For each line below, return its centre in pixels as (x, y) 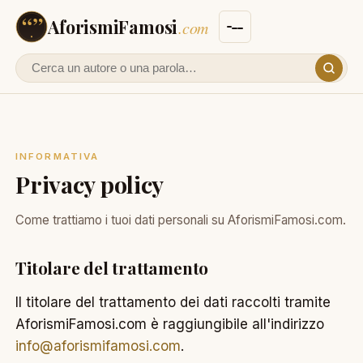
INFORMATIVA (57, 157)
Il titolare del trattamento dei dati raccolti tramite (173, 302)
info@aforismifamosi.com (98, 346)
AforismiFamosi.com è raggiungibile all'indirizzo (170, 324)
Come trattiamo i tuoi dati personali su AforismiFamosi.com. (181, 220)
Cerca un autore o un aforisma (128, 77)
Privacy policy (90, 184)
